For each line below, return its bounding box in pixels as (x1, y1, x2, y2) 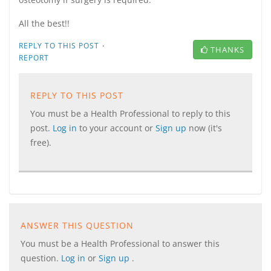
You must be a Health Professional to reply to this (30, 108, 230, 119)
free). (30, 137, 51, 148)
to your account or (79, 122, 155, 134)
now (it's (189, 122, 222, 134)
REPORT (19, 53, 49, 63)
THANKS (211, 44, 244, 55)
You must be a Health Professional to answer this (21, 238, 220, 249)
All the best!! (19, 18, 70, 29)
